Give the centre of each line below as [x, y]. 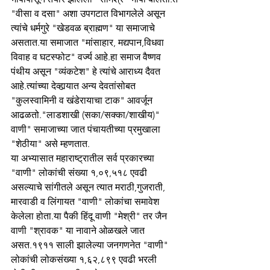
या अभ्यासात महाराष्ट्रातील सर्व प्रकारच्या [84, 158]
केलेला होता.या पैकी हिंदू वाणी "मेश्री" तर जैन [90, 216]
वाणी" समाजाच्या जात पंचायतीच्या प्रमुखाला [87, 129]
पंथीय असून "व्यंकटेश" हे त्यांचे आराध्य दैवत [87, 71]
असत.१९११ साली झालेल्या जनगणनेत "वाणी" [91, 245]
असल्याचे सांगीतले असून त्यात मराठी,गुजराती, [89, 187]
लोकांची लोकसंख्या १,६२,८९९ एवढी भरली [85, 259]
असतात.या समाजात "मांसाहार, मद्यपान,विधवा [89, 42]
